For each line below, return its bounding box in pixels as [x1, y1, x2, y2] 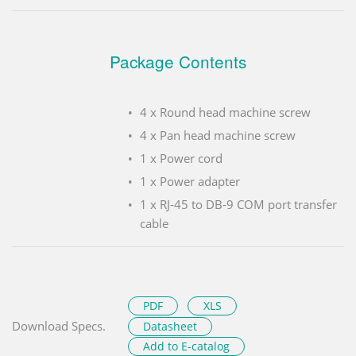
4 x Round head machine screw [140, 103, 311, 120]
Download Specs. [12, 317, 106, 334]
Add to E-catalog [143, 339, 230, 354]
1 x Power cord [140, 149, 222, 166]
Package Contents [110, 48, 246, 73]
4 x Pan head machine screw [140, 126, 296, 143]
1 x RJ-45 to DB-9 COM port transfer [140, 195, 337, 212]
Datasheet [143, 318, 198, 334]
